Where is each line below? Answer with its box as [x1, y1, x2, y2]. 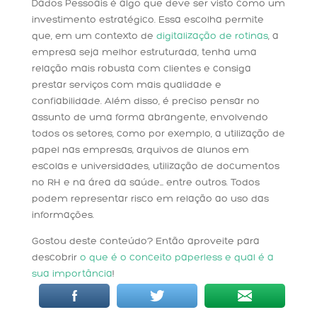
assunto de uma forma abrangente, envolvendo [31, 112, 268, 123]
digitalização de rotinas [156, 30, 268, 42]
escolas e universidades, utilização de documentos [31, 161, 279, 172]
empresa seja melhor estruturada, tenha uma [31, 47, 257, 58]
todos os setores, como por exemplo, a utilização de [31, 128, 285, 139]
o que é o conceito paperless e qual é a [79, 252, 274, 263]
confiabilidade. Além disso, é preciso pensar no [31, 96, 260, 107]
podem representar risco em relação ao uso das [31, 193, 269, 204]
